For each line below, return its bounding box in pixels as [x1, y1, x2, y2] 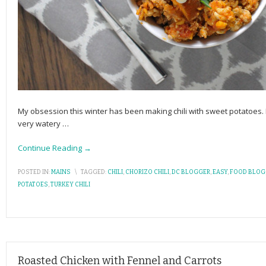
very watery [18, 118, 62, 129]
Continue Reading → [18, 142, 91, 153]
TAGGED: [81, 169, 106, 176]
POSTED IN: [18, 169, 50, 176]
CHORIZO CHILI [125, 169, 169, 176]
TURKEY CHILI [50, 181, 90, 188]
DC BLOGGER [172, 169, 210, 176]
